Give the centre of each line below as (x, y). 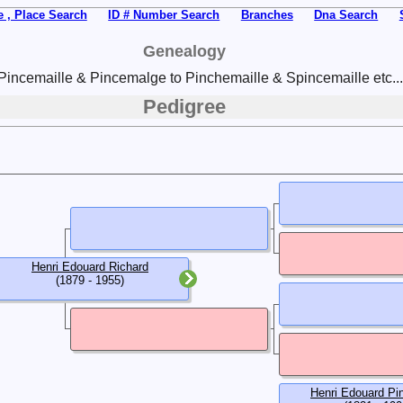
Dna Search (346, 15)
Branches (267, 15)
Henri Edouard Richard (90, 266)
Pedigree (184, 106)
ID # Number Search (164, 15)
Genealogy (184, 51)
